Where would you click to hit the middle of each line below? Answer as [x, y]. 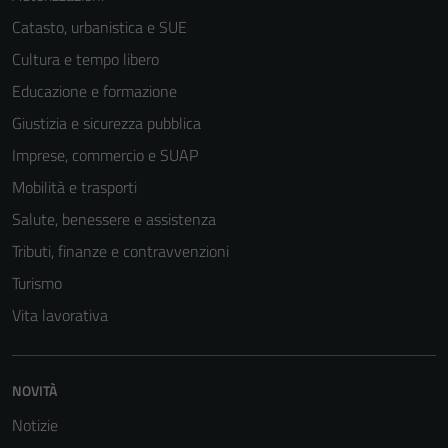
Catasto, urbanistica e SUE [99, 27]
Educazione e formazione [94, 91]
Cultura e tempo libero [85, 59]
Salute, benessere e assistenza [114, 219]
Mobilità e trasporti [74, 187]
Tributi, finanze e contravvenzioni [120, 251]
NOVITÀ [34, 390]
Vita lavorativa [60, 315]
